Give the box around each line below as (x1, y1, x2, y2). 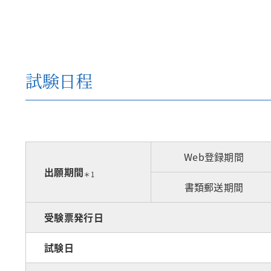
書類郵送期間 (184, 180, 244, 194)
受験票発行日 (44, 210, 103, 224)
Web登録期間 (183, 149, 244, 164)
